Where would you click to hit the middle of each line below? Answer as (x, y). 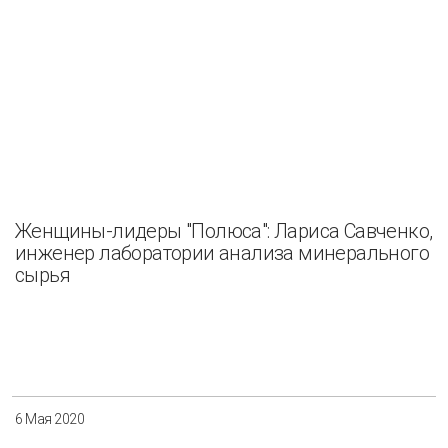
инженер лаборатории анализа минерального (222, 252)
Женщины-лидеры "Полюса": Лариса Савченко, (224, 230)
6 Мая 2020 (49, 419)
